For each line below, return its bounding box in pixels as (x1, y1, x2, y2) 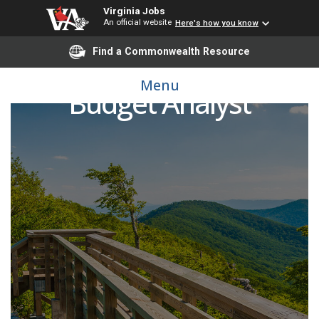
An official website (103, 17, 172, 27)
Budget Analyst (68, 83, 251, 123)
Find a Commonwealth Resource (93, 45, 250, 57)
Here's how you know (175, 18, 258, 28)
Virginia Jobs (103, 5, 165, 16)
